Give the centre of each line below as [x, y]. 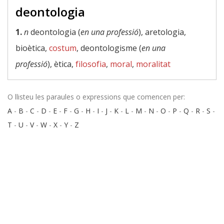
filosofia [91, 64]
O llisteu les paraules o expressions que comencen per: [96, 97]
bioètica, [32, 48]
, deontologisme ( [109, 48]
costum [63, 48]
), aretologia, [162, 32]
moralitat [153, 64]
